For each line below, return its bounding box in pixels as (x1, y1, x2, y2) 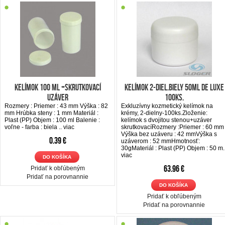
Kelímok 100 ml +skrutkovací (14, 82, 101, 92)
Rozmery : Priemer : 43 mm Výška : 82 (5, 102, 108, 109)
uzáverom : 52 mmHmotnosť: (121, 137, 200, 145)
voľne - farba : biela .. (5, 123, 63, 131)
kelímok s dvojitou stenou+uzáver (121, 116, 212, 124)
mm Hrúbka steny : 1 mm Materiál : (5, 109, 98, 117)
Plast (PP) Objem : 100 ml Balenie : (5, 116, 100, 124)
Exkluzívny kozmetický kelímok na (121, 102, 213, 109)
